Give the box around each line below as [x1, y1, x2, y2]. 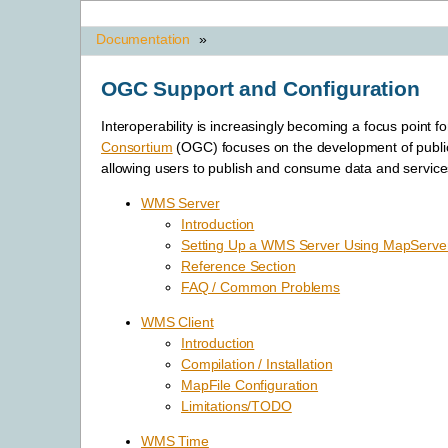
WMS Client [141, 314, 214, 331]
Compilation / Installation [181, 356, 333, 373]
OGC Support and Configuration [101, 76, 420, 100]
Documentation [96, 31, 191, 47]
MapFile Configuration [181, 377, 319, 394]
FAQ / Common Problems [181, 279, 341, 296]
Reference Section [181, 258, 296, 275]
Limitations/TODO [181, 398, 292, 415]
